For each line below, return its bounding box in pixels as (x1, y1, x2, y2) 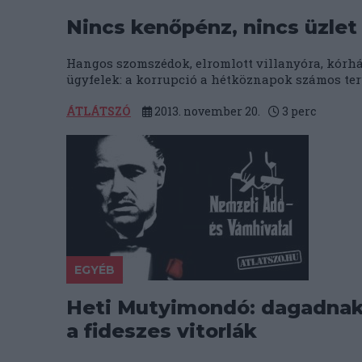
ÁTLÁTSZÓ (66, 103, 131, 119)
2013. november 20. (152, 103, 260, 119)
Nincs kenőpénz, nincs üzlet (66, 15, 357, 39)
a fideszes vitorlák (66, 319, 257, 343)
